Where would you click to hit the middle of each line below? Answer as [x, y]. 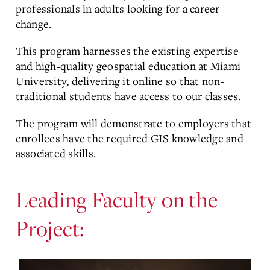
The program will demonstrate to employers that [133, 123]
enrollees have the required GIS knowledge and [129, 138]
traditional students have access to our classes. [128, 96]
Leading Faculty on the [116, 199]
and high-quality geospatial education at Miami [128, 66]
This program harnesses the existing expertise [127, 51]
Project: [50, 228]
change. [33, 24]
